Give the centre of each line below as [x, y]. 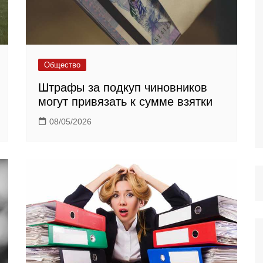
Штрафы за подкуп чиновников [123, 88]
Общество [62, 65]
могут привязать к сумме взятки [125, 102]
